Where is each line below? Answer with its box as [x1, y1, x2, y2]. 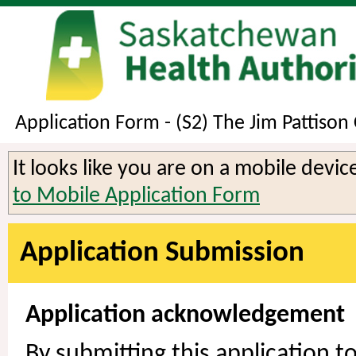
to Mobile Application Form [13, 184, 260, 207]
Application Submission [20, 238, 304, 268]
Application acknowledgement [25, 302, 345, 328]
